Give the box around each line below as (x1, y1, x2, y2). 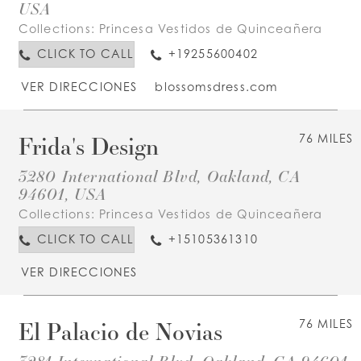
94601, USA (18, 182, 107, 204)
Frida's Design (18, 130, 159, 161)
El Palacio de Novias (18, 315, 222, 346)
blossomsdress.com (155, 80, 278, 94)
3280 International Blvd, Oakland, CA (18, 164, 301, 186)
